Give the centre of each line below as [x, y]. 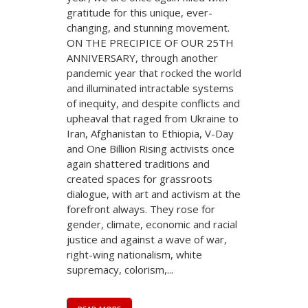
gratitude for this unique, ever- [140, 12]
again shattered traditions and [138, 163]
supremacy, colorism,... [120, 269]
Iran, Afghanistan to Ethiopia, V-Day [150, 133]
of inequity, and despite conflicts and [153, 103]
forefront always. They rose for [141, 209]
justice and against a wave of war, [147, 239]
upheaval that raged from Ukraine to [153, 118]
